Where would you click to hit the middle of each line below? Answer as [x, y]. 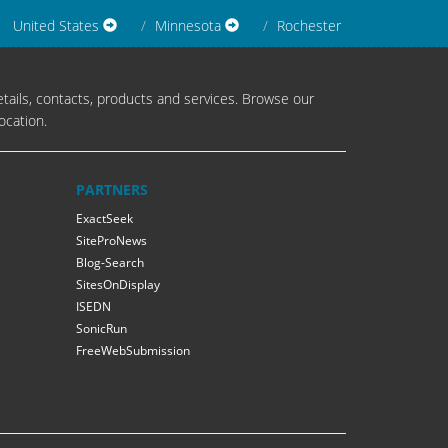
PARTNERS [112, 190]
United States [58, 26]
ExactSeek [104, 219]
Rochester [309, 26]
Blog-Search [110, 263]
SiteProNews [111, 241]
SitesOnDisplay [118, 285]
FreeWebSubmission [133, 351]
